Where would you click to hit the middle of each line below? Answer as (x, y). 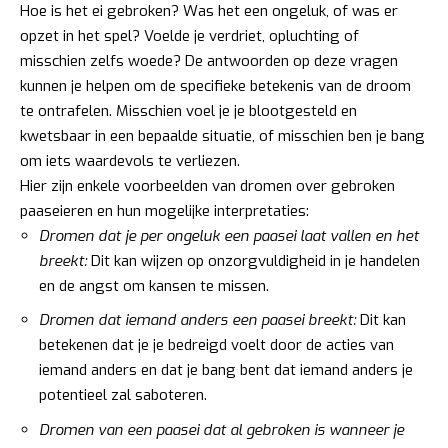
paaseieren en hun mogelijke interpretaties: (164, 210)
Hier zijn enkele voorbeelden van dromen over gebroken (207, 185)
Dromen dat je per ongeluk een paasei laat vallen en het (229, 235)
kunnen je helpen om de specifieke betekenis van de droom (215, 85)
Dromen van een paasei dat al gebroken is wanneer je (221, 429)
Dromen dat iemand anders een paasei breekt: (197, 320)
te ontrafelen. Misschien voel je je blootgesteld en (188, 110)
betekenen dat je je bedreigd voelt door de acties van (216, 345)
